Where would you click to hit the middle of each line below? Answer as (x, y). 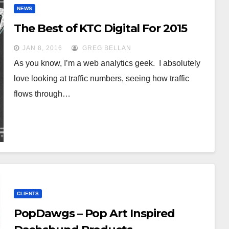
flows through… (42, 94)
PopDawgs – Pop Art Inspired (94, 213)
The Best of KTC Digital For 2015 (100, 28)
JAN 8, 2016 (42, 48)
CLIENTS (28, 193)
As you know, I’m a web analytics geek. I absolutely (107, 63)
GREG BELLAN (106, 48)
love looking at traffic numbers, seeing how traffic (101, 78)
